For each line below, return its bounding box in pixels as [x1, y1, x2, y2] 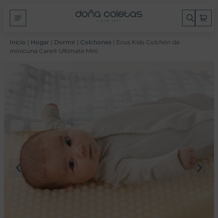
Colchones [80, 38, 111, 46]
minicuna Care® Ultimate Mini [10, 47, 98, 54]
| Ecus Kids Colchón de [111, 38, 180, 46]
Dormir [54, 38, 75, 46]
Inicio [10, 38, 26, 46]
